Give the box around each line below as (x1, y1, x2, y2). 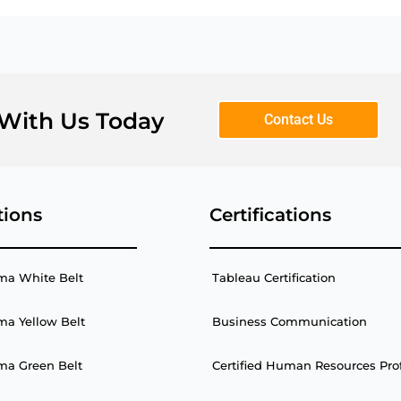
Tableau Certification (212, 269, 336, 285)
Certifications (209, 204, 331, 226)
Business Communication (212, 313, 367, 328)
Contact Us (263, 111, 333, 128)
